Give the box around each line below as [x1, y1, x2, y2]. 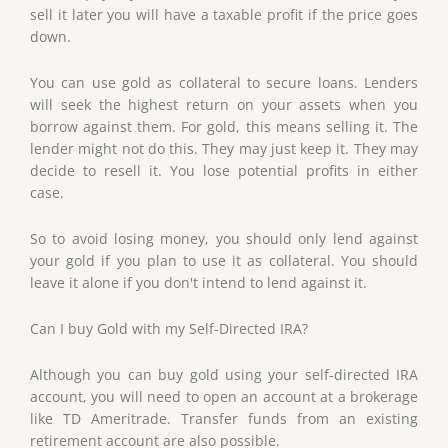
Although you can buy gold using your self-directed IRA [30, 364, 418, 384]
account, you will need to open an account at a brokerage [30, 386, 418, 406]
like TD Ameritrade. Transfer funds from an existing [30, 408, 418, 428]
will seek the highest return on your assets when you [30, 94, 418, 114]
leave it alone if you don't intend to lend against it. [30, 272, 367, 292]
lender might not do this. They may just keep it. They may [30, 138, 418, 158]
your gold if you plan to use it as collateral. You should [30, 250, 418, 270]
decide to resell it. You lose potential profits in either [30, 160, 418, 180]
